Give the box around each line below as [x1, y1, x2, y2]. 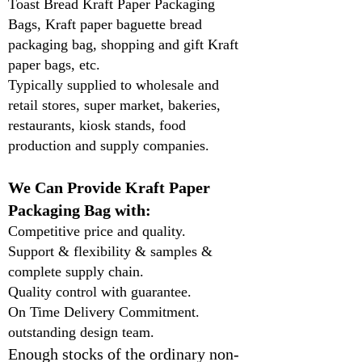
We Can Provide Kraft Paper [8, 179, 210, 196]
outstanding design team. [8, 324, 154, 340]
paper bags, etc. [8, 57, 100, 73]
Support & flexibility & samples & [8, 243, 213, 259]
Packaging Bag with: [8, 201, 151, 219]
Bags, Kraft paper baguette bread [8, 16, 202, 32]
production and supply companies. [8, 137, 209, 154]
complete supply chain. [8, 263, 144, 280]
